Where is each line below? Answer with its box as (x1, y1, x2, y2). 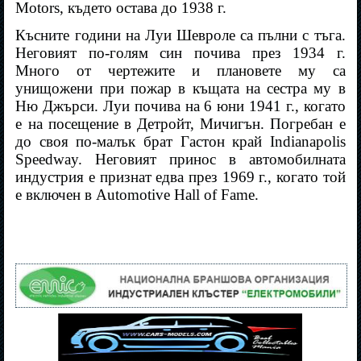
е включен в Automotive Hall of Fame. (15, 186, 259, 204)
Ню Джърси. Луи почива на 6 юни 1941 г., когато (15, 98, 346, 115)
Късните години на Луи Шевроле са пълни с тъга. (15, 27, 346, 44)
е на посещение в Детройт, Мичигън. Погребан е (15, 115, 346, 133)
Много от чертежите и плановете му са (15, 62, 346, 80)
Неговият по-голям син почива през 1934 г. (15, 44, 346, 62)
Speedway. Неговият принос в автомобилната (15, 151, 346, 168)
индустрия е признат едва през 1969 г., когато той (15, 168, 346, 186)
